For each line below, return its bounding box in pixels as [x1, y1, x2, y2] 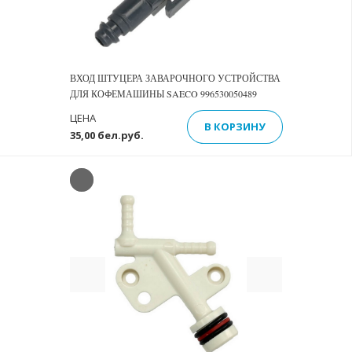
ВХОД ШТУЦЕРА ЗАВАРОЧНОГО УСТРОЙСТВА [69, 71, 280, 84]
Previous [86, 257, 143, 278]
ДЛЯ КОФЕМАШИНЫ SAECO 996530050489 [69, 87, 257, 100]
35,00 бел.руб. [69, 128, 144, 142]
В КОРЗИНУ [203, 119, 266, 134]
